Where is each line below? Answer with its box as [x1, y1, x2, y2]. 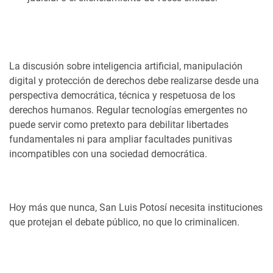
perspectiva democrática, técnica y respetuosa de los [9, 90, 235, 101]
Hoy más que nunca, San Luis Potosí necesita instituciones [9, 202, 263, 213]
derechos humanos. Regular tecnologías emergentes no [9, 104, 247, 116]
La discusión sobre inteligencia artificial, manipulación [9, 60, 243, 72]
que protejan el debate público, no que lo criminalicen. [9, 216, 239, 228]
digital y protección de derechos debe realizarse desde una [9, 75, 259, 87]
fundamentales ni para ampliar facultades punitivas [9, 133, 232, 145]
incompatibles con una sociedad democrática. [9, 148, 207, 160]
